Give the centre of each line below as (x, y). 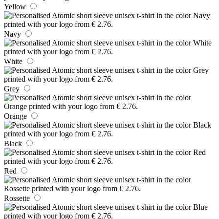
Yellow (15, 6)
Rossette (17, 198)
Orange (15, 116)
